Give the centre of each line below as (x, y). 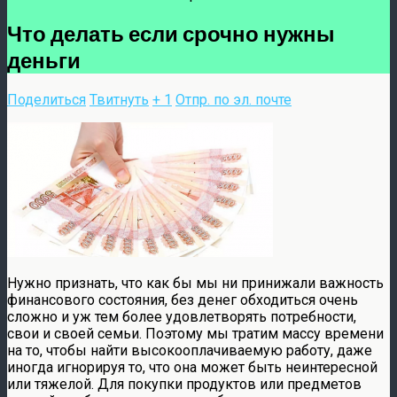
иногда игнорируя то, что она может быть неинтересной (192, 367)
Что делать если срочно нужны (171, 33)
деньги (44, 59)
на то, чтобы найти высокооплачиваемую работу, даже (190, 350)
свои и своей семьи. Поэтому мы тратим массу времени (195, 333)
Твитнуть (119, 99)
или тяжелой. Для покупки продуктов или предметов (184, 384)
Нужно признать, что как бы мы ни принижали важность (195, 283)
